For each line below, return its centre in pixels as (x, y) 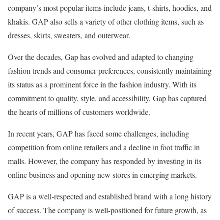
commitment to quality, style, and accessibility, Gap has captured (107, 98)
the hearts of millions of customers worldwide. (79, 112)
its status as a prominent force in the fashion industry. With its (102, 84)
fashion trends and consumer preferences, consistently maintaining (110, 70)
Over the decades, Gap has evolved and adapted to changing (101, 57)
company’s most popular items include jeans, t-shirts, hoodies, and (110, 8)
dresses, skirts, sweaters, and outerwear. (69, 35)
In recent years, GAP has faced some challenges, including (98, 133)
